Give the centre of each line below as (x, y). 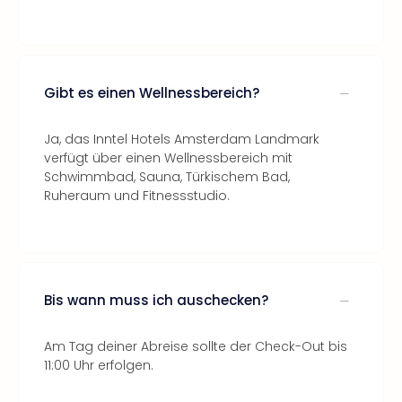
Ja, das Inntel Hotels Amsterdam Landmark (182, 139)
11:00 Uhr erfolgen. (99, 365)
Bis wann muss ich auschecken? (156, 300)
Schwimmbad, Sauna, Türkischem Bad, (167, 177)
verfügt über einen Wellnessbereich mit (168, 158)
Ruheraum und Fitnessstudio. (137, 196)
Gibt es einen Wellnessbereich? (152, 92)
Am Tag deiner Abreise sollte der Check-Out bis (196, 346)
